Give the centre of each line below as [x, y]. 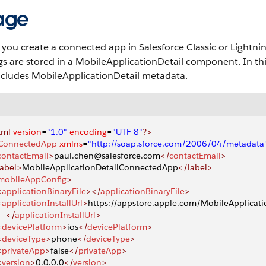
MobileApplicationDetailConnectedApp [100, 167]
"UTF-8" [127, 132]
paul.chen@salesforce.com [107, 156]
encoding [87, 132]
